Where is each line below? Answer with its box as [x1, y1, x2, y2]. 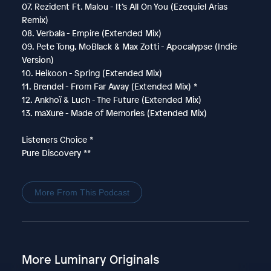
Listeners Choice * [21, 133, 93, 145]
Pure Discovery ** [21, 146, 91, 158]
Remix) [21, 13, 48, 25]
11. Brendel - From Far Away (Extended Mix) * [21, 80, 197, 92]
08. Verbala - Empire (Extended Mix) [21, 27, 162, 39]
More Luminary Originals [21, 250, 159, 267]
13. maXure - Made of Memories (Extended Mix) [21, 106, 207, 119]
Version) [21, 53, 54, 65]
